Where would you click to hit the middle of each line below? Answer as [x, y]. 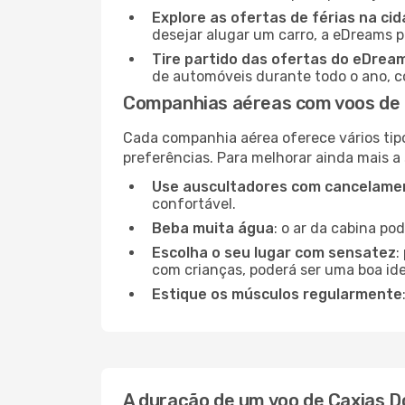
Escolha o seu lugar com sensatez [274, 253]
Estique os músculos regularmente [277, 294]
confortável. [194, 204]
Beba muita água [213, 228]
